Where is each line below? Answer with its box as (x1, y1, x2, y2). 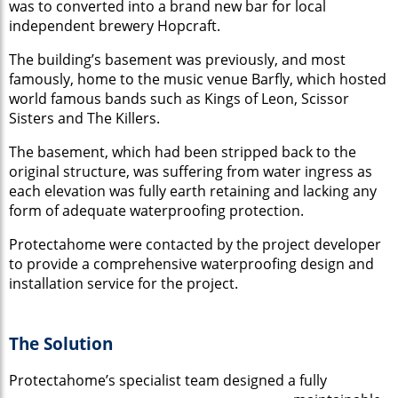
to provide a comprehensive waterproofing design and (9, 253, 374, 274)
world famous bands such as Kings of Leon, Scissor (9, 88, 349, 108)
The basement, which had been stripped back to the (9, 141, 356, 162)
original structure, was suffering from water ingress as (9, 161, 372, 181)
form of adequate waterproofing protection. (9, 200, 304, 220)
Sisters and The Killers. (9, 107, 160, 128)
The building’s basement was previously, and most (9, 49, 346, 69)
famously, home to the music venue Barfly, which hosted (9, 68, 386, 89)
